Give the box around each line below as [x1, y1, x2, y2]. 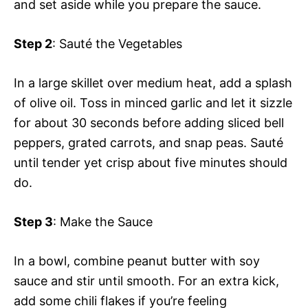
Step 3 [14, 214, 53, 229]
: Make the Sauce [53, 214, 153, 229]
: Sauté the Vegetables [52, 36, 182, 51]
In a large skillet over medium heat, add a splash [14, 75, 292, 90]
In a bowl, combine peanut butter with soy [14, 253, 260, 268]
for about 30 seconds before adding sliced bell [14, 115, 284, 130]
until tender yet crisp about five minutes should [14, 155, 287, 170]
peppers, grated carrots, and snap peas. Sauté [14, 135, 283, 150]
